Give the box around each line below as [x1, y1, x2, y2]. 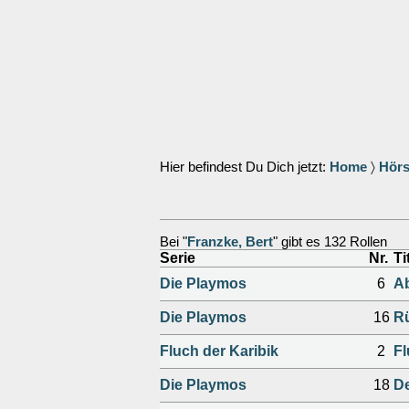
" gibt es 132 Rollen [273, 235, 387, 249]
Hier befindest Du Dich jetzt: [160, 160, 330, 174]
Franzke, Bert [187, 235, 273, 249]
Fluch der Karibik [160, 343, 278, 359]
